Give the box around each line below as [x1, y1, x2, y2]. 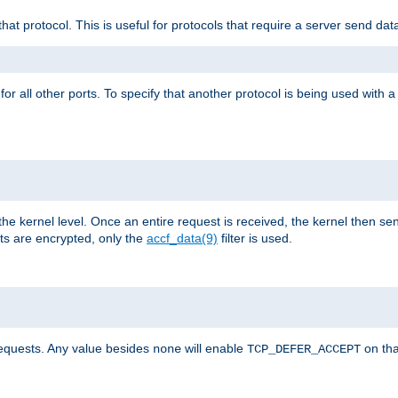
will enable [181, 340, 247, 355]
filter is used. [218, 230, 292, 245]
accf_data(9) [147, 230, 218, 245]
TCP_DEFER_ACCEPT [247, 341, 361, 356]
